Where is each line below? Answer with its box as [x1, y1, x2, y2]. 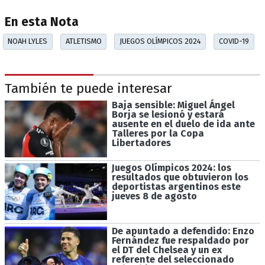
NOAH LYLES [8, 37, 48, 46]
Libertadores [111, 137, 171, 148]
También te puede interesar [5, 80, 172, 97]
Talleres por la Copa [111, 127, 204, 139]
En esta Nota [5, 15, 79, 30]
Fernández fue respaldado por [111, 235, 249, 247]
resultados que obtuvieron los [111, 172, 248, 183]
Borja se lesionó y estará [111, 108, 224, 120]
